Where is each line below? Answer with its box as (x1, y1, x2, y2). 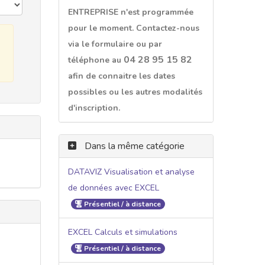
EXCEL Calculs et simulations (67, 226, 177, 238)
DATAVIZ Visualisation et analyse (67, 166, 195, 177)
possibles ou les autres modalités (67, 86, 202, 98)
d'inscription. (67, 102, 120, 114)
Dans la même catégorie (82, 139, 185, 153)
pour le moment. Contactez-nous (67, 22, 199, 34)
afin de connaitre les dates (67, 70, 175, 82)
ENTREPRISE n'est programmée (67, 6, 193, 18)
